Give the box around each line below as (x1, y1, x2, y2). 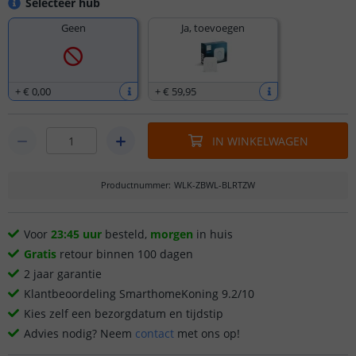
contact (135, 326, 174, 341)
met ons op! (174, 326, 240, 341)
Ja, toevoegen (181, 21, 245, 35)
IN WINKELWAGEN (211, 133, 308, 149)
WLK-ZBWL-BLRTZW (174, 180, 255, 191)
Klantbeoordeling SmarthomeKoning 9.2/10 (24, 286, 254, 301)
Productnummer (101, 180, 168, 191)
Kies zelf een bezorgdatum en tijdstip (24, 306, 223, 321)
